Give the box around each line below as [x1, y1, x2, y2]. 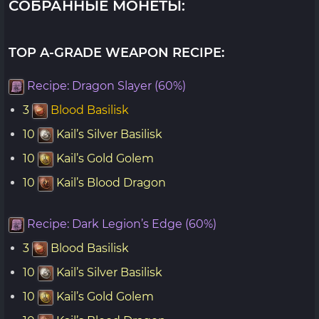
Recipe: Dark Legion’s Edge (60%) [27, 217, 216, 231]
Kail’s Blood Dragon [53, 176, 169, 189]
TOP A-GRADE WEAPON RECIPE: [9, 45, 224, 61]
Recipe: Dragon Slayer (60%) [27, 79, 186, 93]
